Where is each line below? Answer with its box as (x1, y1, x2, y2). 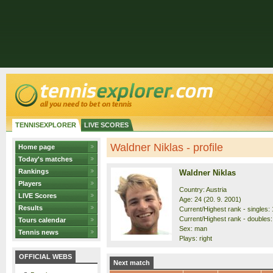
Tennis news (18, 229, 58, 236)
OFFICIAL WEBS (19, 253, 72, 260)
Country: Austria (179, 186, 227, 193)
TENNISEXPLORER (15, 121, 76, 129)
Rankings (18, 168, 49, 175)
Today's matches (18, 155, 73, 163)
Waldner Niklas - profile (110, 141, 223, 154)
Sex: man (179, 225, 207, 232)
